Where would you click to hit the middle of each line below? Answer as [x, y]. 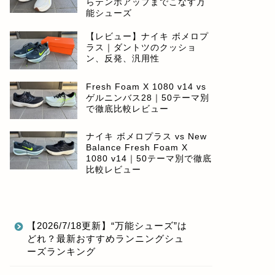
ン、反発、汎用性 [122, 58]
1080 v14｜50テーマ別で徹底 [149, 159]
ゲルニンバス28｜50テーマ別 [147, 98]
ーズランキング [61, 252]
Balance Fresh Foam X [137, 148]
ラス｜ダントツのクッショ [141, 47]
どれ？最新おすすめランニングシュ [105, 239]
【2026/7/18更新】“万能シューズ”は [107, 226]
